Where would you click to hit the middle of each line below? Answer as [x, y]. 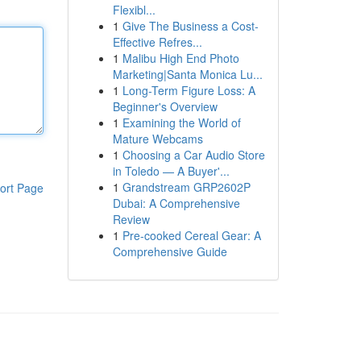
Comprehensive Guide [170, 251]
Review [131, 219]
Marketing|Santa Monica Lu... [187, 74]
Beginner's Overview [165, 106]
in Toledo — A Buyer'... [171, 171]
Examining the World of [181, 122]
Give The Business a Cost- [190, 26]
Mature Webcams [158, 139]
